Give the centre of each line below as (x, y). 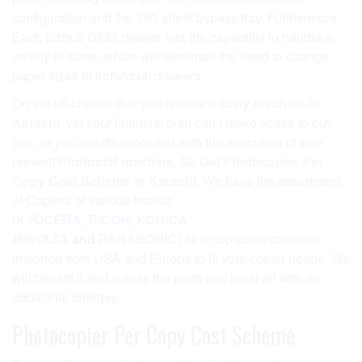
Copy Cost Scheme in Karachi (104, 181)
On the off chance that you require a (116, 103)
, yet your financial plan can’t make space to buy (196, 122)
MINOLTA (40, 239)
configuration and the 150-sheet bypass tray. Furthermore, (176, 17)
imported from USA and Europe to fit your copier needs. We (181, 258)
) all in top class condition (249, 239)
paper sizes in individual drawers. (108, 76)
